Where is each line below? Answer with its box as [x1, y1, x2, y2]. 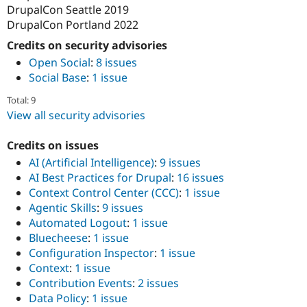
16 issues [177, 169, 224, 185]
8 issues [96, 54, 137, 70]
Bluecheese [29, 230, 88, 245]
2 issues [138, 275, 179, 291]
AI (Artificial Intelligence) [29, 154, 154, 170]
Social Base [29, 69, 86, 85]
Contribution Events [29, 275, 132, 291]
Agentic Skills [29, 199, 97, 215]
